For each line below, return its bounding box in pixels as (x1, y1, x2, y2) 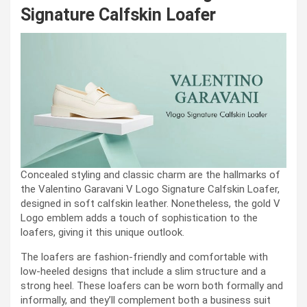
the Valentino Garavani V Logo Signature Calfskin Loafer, (21, 183, 280, 196)
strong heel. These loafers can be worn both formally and (21, 280, 283, 293)
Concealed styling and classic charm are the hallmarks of (21, 169, 280, 182)
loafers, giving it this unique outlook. (21, 226, 184, 239)
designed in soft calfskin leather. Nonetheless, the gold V (21, 197, 280, 210)
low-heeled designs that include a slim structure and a (21, 265, 266, 278)
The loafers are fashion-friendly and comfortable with (21, 251, 268, 264)
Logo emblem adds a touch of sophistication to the (21, 212, 258, 225)
